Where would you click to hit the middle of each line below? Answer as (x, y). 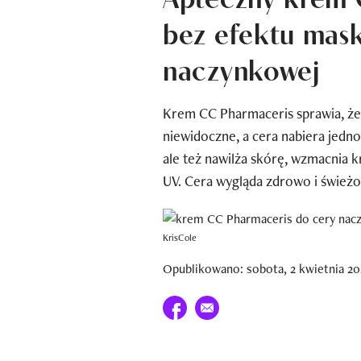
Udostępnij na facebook (225, 305)
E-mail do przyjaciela (248, 305)
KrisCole (180, 237)
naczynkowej (241, 68)
